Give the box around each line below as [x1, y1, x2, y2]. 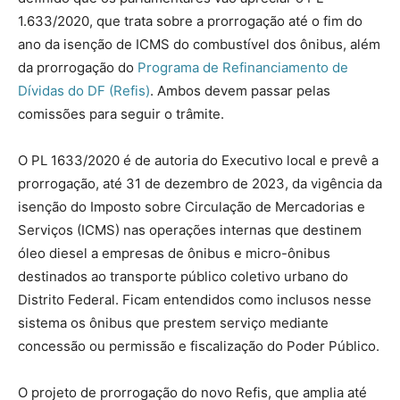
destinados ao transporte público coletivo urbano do [18, 267, 348, 285]
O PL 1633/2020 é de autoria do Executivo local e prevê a [18, 151, 379, 169]
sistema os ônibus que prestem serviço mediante [18, 313, 329, 331]
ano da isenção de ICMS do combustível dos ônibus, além [18, 35, 380, 53]
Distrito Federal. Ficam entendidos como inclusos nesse [18, 290, 371, 308]
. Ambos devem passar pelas [150, 81, 330, 99]
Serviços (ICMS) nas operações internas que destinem [18, 221, 362, 238]
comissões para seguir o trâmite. [18, 104, 224, 122]
